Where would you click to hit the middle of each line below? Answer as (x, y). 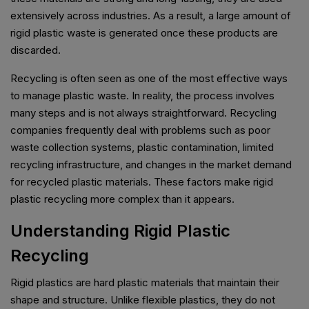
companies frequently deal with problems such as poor (140, 130)
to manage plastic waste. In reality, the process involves (142, 96)
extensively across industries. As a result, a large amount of (151, 16)
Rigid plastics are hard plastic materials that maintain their (145, 283)
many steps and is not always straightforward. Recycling (143, 113)
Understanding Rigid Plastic (120, 231)
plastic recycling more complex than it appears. (122, 199)
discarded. (36, 50)
